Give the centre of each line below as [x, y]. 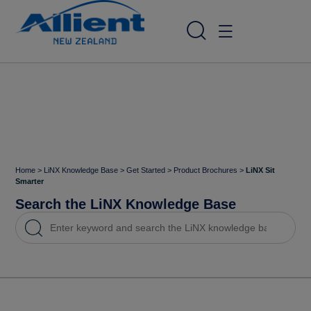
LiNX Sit [261, 170]
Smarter [30, 182]
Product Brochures [206, 170]
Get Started [146, 170]
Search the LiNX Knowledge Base [126, 204]
